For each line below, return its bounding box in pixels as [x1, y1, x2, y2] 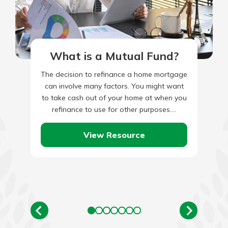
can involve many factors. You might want [44, 81, 184, 91]
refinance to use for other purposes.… [52, 105, 176, 114]
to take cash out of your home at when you [41, 93, 187, 102]
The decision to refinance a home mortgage [41, 70, 187, 79]
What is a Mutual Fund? [49, 49, 179, 63]
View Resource [83, 129, 145, 140]
